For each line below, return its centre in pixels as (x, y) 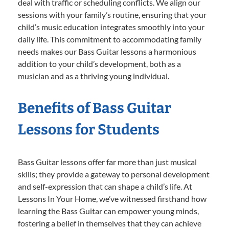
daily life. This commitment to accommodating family (110, 39)
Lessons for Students (89, 130)
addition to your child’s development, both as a (99, 64)
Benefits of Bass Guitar (95, 108)
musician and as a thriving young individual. (94, 76)
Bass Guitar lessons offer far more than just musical (107, 162)
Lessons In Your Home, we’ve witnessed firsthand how (112, 199)
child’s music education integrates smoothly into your (111, 27)
